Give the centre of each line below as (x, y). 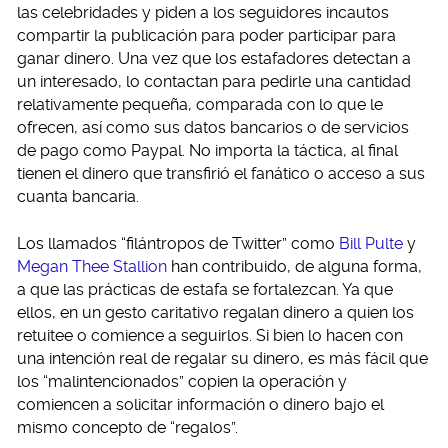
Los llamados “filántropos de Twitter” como (178, 243)
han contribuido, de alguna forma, (294, 266)
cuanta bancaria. (78, 196)
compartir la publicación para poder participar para (206, 35)
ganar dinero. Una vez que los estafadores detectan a (214, 58)
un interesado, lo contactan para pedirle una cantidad (214, 81)
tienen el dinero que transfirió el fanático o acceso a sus (221, 173)
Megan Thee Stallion (92, 266)
